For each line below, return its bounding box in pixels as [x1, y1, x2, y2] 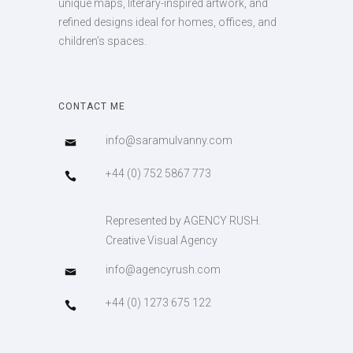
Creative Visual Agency [106, 233, 217, 247]
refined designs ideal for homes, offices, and [58, 15, 277, 28]
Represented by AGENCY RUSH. [106, 214, 261, 227]
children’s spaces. [58, 34, 147, 47]
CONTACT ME [58, 100, 125, 112]
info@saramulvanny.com [106, 133, 232, 147]
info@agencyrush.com [106, 262, 221, 276]
